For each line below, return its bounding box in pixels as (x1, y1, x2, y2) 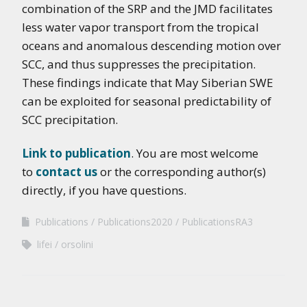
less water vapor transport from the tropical (22, 19, 259, 35)
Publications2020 (97, 215, 173, 228)
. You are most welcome (131, 145, 258, 161)
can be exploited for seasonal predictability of (22, 93, 271, 109)
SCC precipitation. (22, 112, 118, 127)
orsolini (61, 238, 93, 251)
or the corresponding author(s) (97, 164, 266, 180)
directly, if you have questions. (22, 182, 186, 198)
